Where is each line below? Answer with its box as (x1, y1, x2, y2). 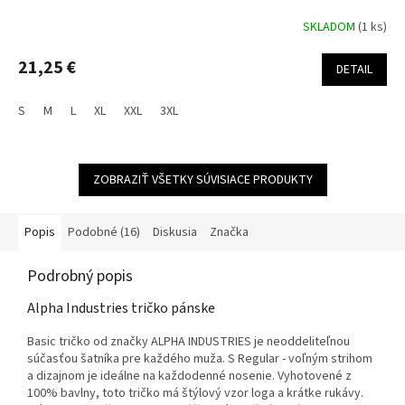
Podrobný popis (27, 265, 133, 288)
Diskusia (153, 223, 197, 242)
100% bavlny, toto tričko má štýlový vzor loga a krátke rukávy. (27, 384, 363, 403)
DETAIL (336, 61, 372, 80)
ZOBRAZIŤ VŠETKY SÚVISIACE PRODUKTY (92, 171, 313, 190)
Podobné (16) (68, 223, 140, 242)
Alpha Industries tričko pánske (27, 298, 215, 319)
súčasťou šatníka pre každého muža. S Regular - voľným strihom (27, 350, 372, 369)
